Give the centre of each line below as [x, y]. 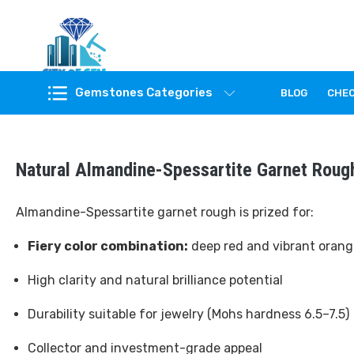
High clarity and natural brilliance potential [155, 281]
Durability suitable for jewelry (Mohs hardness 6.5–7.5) [188, 314]
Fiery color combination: [108, 247]
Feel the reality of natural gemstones [105, 89]
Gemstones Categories [144, 93]
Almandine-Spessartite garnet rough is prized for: [165, 213]
